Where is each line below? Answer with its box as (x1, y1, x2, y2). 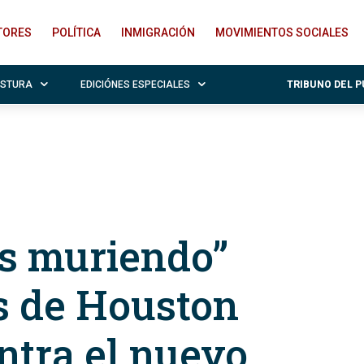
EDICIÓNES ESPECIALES (80, 79, 190, 90)
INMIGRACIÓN (121, 26, 195, 39)
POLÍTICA (52, 26, 101, 39)
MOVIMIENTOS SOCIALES (215, 26, 349, 39)
